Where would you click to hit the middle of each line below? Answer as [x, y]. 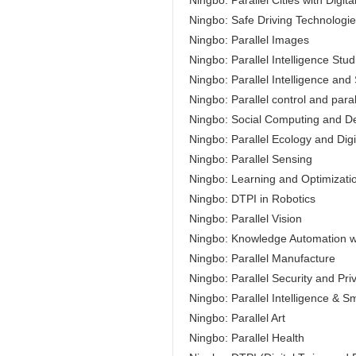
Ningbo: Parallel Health [247, 338]
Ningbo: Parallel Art [237, 318]
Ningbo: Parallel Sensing [251, 159]
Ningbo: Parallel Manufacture [262, 259]
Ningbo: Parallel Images [249, 40]
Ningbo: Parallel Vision [246, 219]
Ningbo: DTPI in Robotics [252, 199]
